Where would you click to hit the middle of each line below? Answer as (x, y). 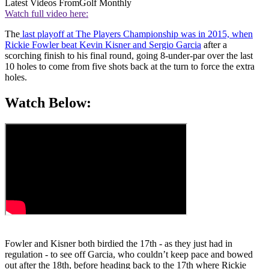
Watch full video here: (47, 14)
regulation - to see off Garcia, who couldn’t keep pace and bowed (129, 254)
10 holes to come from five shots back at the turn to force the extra (130, 67)
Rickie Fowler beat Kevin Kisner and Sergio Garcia (103, 45)
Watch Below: (48, 102)
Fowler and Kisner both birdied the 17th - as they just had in (119, 243)
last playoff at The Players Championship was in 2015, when (136, 34)
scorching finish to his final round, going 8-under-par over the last (129, 56)
